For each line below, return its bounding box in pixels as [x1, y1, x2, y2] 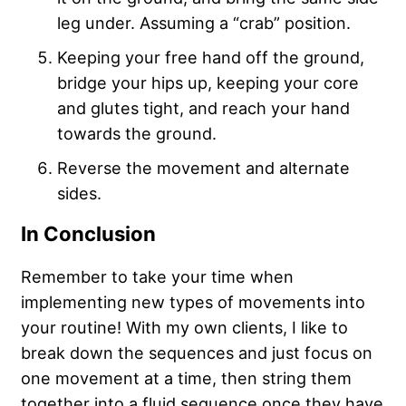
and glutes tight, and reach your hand [57, 98, 350, 119]
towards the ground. [57, 123, 217, 144]
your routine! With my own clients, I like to [21, 317, 348, 338]
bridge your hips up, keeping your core [57, 72, 359, 93]
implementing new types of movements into [21, 292, 365, 313]
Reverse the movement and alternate [57, 158, 350, 179]
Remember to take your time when [21, 266, 294, 287]
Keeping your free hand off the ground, [57, 47, 364, 68]
